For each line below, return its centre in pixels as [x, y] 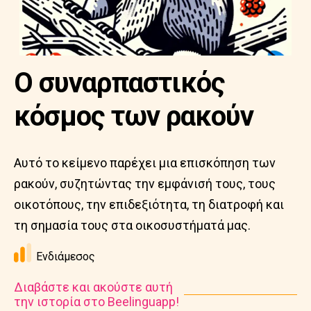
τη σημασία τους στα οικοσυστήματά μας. [132, 225]
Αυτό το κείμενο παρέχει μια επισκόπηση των [145, 163]
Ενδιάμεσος [66, 257]
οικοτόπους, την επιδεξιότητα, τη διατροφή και [149, 204]
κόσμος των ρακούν [134, 116]
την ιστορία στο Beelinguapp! [96, 302]
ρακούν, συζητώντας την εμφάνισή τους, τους [145, 184]
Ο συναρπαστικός [119, 83]
